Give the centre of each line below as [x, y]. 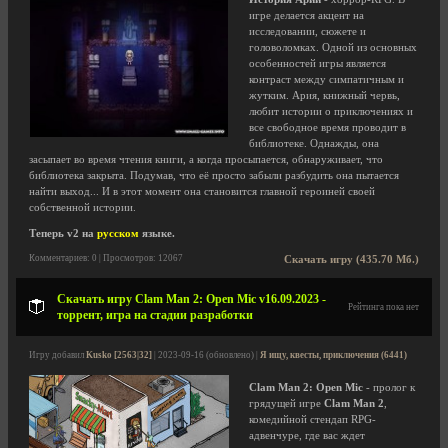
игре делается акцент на [306, 15]
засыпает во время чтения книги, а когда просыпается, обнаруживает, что [206, 159]
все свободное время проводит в [327, 127]
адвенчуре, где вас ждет [307, 435]
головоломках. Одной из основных [333, 47]
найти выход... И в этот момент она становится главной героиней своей [202, 191]
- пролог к [389, 387]
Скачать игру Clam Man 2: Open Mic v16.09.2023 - [191, 299]
